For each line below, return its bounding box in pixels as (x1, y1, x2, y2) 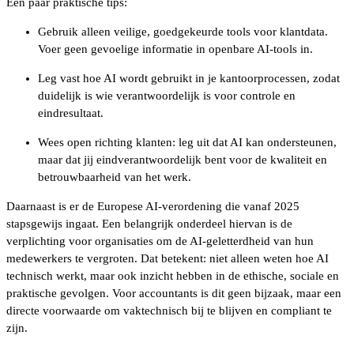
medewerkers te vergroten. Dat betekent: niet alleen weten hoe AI (6, 252, 329, 265)
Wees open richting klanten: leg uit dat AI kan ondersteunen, (38, 136, 337, 149)
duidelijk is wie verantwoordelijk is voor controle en (38, 89, 296, 102)
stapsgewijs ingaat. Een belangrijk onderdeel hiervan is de (6, 217, 292, 230)
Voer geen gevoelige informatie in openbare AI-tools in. (38, 43, 316, 55)
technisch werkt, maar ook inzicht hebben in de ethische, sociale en (6, 269, 339, 282)
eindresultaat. (38, 107, 107, 119)
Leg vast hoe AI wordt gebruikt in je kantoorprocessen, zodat (38, 72, 340, 85)
